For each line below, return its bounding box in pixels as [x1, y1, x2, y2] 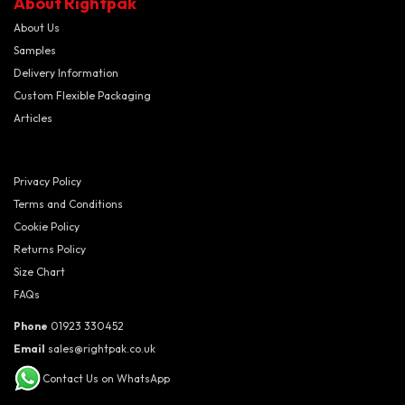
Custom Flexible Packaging [14, 89, 151, 103]
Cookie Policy [14, 220, 80, 234]
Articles [14, 111, 52, 126]
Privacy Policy [14, 174, 81, 189]
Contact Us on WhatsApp [42, 372, 170, 386]
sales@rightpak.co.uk [45, 342, 155, 356]
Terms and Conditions [14, 197, 123, 212]
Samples [14, 43, 56, 58]
